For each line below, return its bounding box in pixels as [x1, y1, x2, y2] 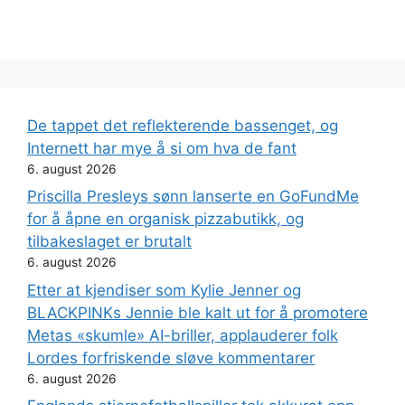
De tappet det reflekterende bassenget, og [27, 116, 338, 135]
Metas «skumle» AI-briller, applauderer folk [27, 325, 338, 344]
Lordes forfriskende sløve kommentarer [27, 348, 315, 367]
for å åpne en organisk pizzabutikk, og [27, 210, 304, 229]
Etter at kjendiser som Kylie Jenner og [27, 280, 301, 299]
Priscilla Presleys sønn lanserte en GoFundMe [27, 187, 359, 206]
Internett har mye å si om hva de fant [27, 138, 297, 157]
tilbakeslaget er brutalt [27, 232, 192, 251]
